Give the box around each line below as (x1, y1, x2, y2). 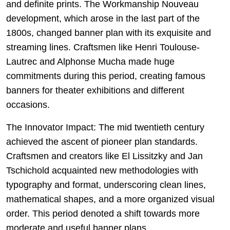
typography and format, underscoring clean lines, (6, 180, 206, 190)
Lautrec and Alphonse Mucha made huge (6, 56, 175, 67)
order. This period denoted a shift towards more (6, 208, 200, 219)
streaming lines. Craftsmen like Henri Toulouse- (6, 42, 200, 52)
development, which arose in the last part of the (6, 13, 200, 24)
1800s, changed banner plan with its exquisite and (6, 28, 211, 38)
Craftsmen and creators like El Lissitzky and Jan (6, 151, 203, 161)
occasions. (6, 100, 50, 110)
